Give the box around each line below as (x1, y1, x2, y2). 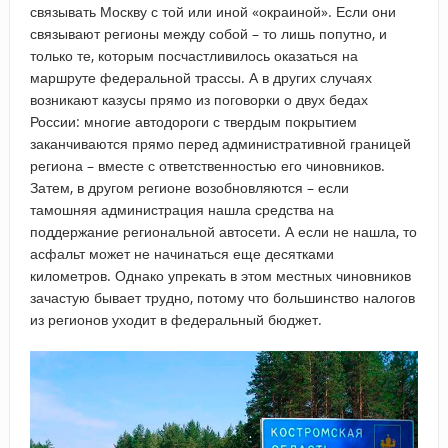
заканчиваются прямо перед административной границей (29, 133, 411, 153)
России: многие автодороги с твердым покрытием (29, 111, 357, 131)
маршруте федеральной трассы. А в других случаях (29, 67, 372, 87)
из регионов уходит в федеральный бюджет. (29, 309, 322, 329)
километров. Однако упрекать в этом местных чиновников (29, 265, 411, 285)
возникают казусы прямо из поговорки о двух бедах (29, 89, 368, 109)
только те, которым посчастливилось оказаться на (29, 45, 358, 65)
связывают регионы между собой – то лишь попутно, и (29, 23, 387, 43)
